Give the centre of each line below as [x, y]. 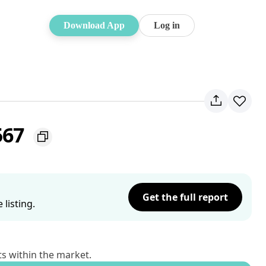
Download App [94, 25]
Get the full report [185, 197]
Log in [167, 25]
